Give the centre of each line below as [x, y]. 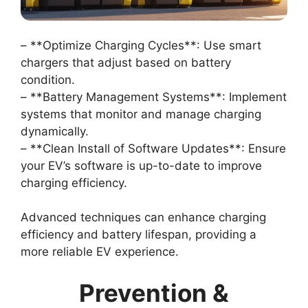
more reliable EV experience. [100, 252]
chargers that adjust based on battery [126, 62]
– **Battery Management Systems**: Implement [154, 97]
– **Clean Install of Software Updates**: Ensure [153, 148]
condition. [48, 79]
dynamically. [55, 131]
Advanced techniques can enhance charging [143, 218]
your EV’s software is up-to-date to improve [141, 165]
